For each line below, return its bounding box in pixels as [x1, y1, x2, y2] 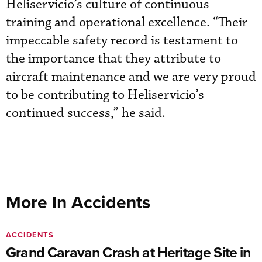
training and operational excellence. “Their [6, 13, 247, 31]
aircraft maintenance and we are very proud [6, 68, 256, 85]
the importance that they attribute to [6, 50, 221, 67]
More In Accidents [6, 189, 150, 215]
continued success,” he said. [6, 104, 166, 122]
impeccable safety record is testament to [6, 32, 238, 49]
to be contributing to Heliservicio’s [6, 86, 204, 104]
